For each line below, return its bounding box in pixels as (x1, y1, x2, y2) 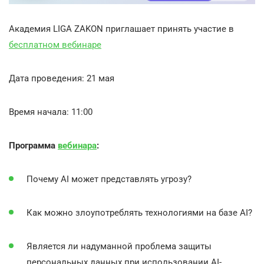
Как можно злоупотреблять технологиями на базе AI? (27, 207, 252, 218)
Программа (9, 140, 58, 151)
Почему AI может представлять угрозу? (27, 173, 192, 184)
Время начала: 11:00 (9, 106, 93, 117)
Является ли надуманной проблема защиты (27, 240, 212, 252)
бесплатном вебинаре (9, 39, 101, 50)
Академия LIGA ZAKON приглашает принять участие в (9, 23, 234, 34)
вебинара (58, 140, 97, 151)
